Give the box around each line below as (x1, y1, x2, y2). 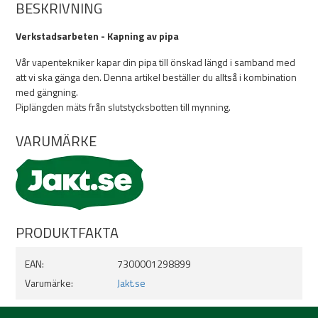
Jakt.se (117, 275, 146, 290)
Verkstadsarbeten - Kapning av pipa (16, 28, 179, 43)
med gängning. (16, 84, 78, 99)
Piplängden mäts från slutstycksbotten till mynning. (16, 99, 231, 114)
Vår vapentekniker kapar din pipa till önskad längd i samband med (16, 55, 295, 70)
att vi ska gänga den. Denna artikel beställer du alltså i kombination (16, 70, 297, 84)
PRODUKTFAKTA (16, 221, 119, 243)
